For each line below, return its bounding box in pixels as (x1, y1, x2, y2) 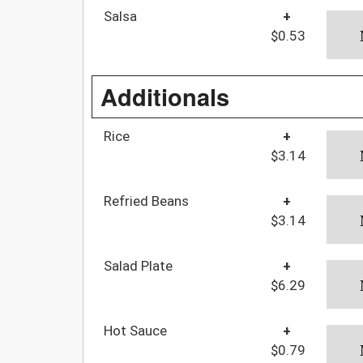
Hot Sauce (104, 322, 167, 339)
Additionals (100, 79, 229, 113)
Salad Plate (104, 257, 173, 274)
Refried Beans (104, 192, 189, 209)
